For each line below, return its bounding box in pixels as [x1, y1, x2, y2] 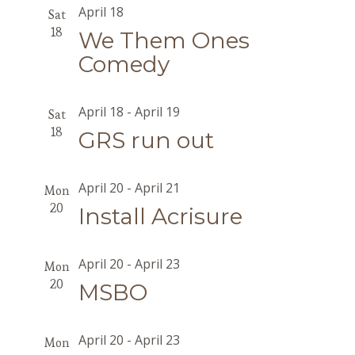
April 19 [134, 103, 180, 120]
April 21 [134, 179, 180, 197]
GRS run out [78, 127, 214, 154]
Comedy [78, 51, 170, 78]
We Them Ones [78, 27, 250, 54]
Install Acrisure [78, 203, 242, 230]
